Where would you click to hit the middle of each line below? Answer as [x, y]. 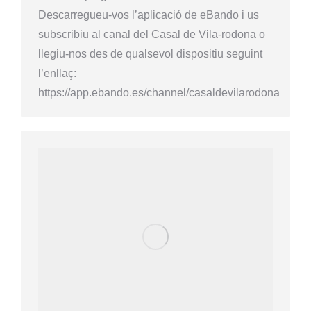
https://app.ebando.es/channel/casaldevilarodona [159, 93]
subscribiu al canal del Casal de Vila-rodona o [152, 34]
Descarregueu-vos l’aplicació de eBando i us [149, 15]
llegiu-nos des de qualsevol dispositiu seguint [150, 54]
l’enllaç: [57, 73]
